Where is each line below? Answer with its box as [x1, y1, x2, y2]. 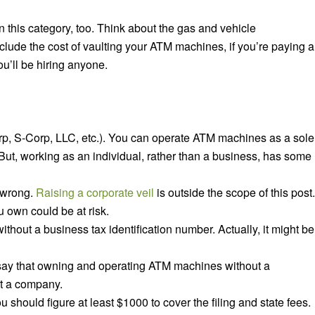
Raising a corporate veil [36, 184, 154, 200]
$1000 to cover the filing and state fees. [114, 293, 311, 310]
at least [78, 293, 114, 310]
